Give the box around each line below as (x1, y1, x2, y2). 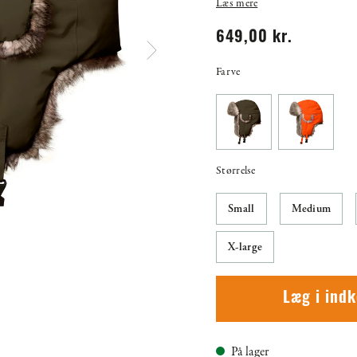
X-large (228, 239, 263, 254)
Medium (291, 201, 331, 216)
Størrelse (216, 163, 256, 178)
